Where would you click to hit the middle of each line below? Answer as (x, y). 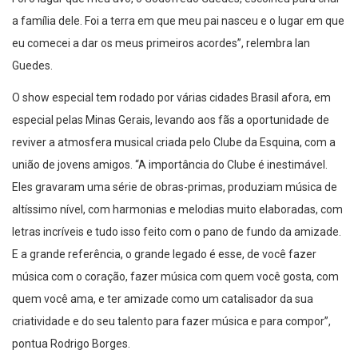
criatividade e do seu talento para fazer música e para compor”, (171, 321)
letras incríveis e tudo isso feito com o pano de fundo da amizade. (177, 231)
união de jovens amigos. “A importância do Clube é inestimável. (170, 164)
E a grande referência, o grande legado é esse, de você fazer (164, 254)
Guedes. (32, 65)
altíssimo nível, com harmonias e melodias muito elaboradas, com (177, 209)
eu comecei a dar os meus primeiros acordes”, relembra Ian (161, 43)
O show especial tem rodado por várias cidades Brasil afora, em (171, 97)
